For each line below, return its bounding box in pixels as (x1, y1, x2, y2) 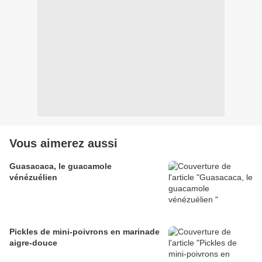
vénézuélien (9, 173, 57, 182)
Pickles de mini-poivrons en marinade (9, 227, 160, 237)
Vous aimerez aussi (9, 137, 118, 150)
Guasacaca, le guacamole (9, 161, 112, 171)
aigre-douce (9, 238, 57, 248)
